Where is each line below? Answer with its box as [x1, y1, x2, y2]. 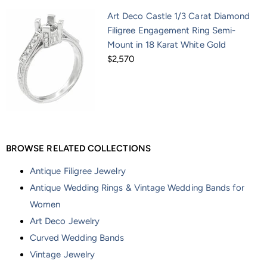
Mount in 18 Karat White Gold [107, 39, 226, 50]
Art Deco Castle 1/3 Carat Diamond [107, 10, 250, 21]
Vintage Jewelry [30, 249, 95, 260]
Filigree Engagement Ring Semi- [107, 24, 236, 36]
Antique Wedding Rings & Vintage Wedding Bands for [30, 182, 245, 193]
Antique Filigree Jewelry [30, 166, 126, 176]
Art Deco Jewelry [30, 216, 100, 226]
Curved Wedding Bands [30, 232, 125, 243]
